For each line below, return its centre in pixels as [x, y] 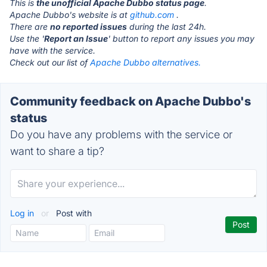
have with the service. [52, 50]
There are [30, 27]
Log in [23, 213]
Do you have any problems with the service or [121, 134]
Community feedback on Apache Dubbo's [131, 101]
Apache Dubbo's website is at [70, 15]
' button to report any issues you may [181, 38]
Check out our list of [50, 62]
